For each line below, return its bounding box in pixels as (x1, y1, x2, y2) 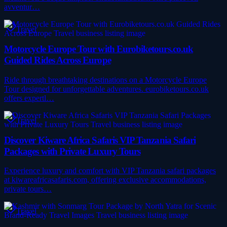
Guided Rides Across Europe (4, 55, 111, 66)
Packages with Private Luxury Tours (4, 145, 141, 157)
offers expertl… (4, 93, 54, 102)
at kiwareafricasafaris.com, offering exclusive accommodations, (4, 175, 206, 184)
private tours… (4, 184, 52, 194)
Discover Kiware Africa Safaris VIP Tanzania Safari (4, 134, 196, 145)
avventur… (4, 3, 40, 12)
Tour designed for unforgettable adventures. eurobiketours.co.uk (4, 84, 209, 93)
